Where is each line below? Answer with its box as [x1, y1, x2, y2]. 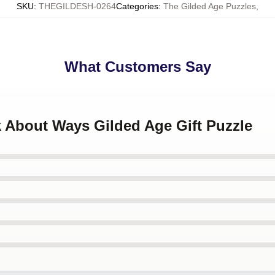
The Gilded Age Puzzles [163, 1, 256, 11]
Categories [116, 1, 158, 11]
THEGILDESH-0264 [39, 1, 116, 11]
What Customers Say [64, 58, 211, 75]
